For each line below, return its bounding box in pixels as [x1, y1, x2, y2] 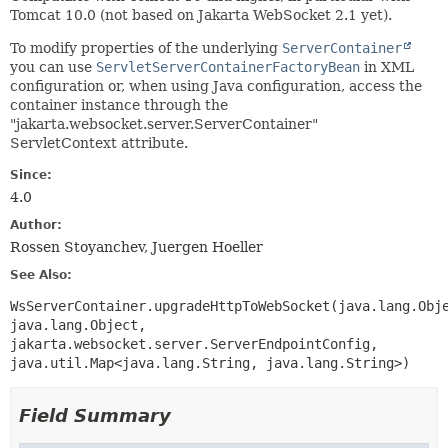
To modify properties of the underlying [10, 40, 282, 56]
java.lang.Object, [10, 317, 146, 333]
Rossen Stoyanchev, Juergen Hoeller [10, 239, 263, 255]
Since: [10, 168, 52, 182]
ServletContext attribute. [10, 135, 188, 151]
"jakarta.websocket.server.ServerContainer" [10, 116, 318, 132]
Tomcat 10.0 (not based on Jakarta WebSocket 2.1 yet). [10, 7, 392, 23]
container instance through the [10, 97, 228, 113]
